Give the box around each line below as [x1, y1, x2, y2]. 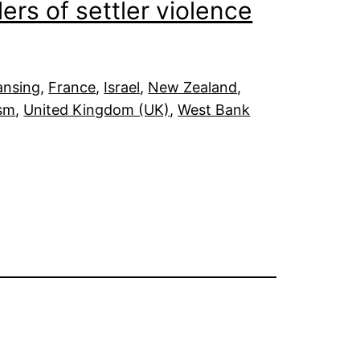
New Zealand [148, 78, 238, 96]
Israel [104, 78, 141, 96]
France [48, 78, 96, 96]
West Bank [178, 100, 251, 118]
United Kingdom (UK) [23, 100, 170, 118]
